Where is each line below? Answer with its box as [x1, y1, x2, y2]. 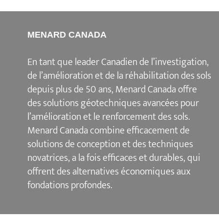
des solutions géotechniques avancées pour [27, 94, 199, 111]
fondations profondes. [27, 176, 112, 194]
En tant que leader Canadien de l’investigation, [27, 53, 209, 70]
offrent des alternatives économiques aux [27, 163, 191, 180]
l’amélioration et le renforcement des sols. [27, 108, 190, 125]
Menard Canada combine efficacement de [27, 122, 190, 139]
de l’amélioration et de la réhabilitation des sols [27, 67, 211, 84]
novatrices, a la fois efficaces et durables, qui [27, 149, 200, 166]
